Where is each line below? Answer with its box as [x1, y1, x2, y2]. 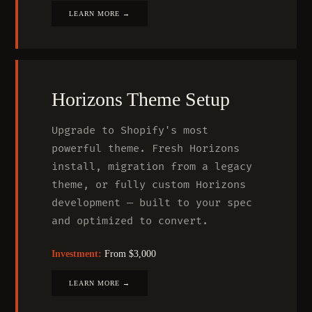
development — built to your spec [52, 196, 253, 210]
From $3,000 [102, 249, 157, 259]
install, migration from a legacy [52, 160, 253, 173]
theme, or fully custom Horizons [52, 178, 247, 192]
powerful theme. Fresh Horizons [52, 142, 240, 155]
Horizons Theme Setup [52, 88, 231, 110]
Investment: [52, 249, 102, 259]
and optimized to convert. [52, 214, 209, 228]
